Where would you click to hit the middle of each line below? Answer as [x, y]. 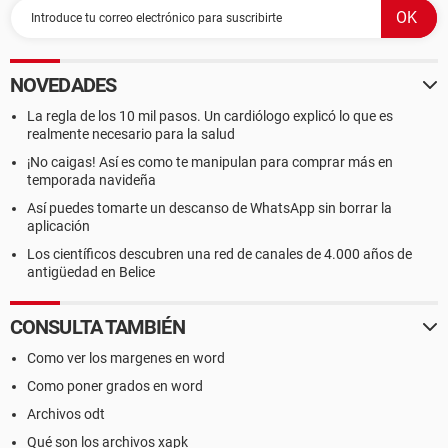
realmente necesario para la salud [131, 134]
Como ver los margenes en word [126, 358]
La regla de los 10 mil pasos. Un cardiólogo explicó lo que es [210, 116]
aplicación [58, 226]
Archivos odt [66, 414]
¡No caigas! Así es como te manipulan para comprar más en [210, 162]
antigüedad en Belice [91, 272]
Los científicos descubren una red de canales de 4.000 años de [219, 254]
